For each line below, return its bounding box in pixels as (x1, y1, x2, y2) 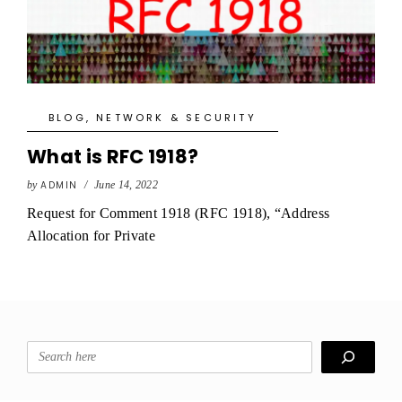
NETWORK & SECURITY (96, 110, 257, 125)
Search (26, 343, 69, 358)
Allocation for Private (27, 228, 156, 243)
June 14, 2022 (93, 179, 159, 191)
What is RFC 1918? (27, 144, 199, 170)
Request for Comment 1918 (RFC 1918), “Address (27, 205, 330, 221)
